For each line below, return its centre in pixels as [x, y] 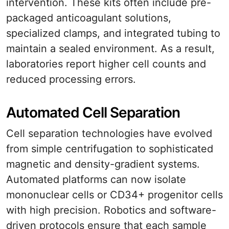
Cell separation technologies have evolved [109, 133]
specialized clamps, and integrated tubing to [113, 33]
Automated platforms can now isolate [96, 179]
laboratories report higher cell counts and [106, 64]
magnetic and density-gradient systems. [103, 164]
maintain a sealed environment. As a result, [110, 49]
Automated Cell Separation [93, 112]
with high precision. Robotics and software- [111, 210]
